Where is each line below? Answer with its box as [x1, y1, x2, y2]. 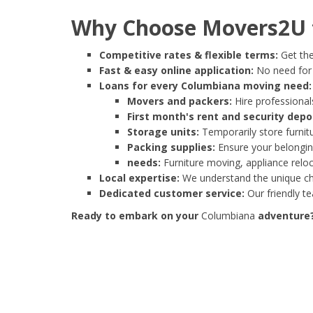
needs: [127, 156, 161, 170]
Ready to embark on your [71, 209, 201, 223]
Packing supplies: [127, 140, 215, 154]
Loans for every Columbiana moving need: [99, 79, 312, 93]
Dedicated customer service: [99, 187, 245, 201]
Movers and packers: [127, 94, 232, 108]
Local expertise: [99, 171, 180, 185]
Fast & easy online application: [99, 64, 254, 78]
